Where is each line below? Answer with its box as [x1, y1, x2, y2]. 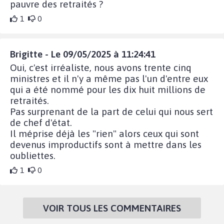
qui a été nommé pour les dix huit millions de [10, 84, 205, 95]
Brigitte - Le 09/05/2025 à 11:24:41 [10, 48, 155, 60]
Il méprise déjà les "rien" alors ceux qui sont [10, 128, 199, 139]
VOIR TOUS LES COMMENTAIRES [43, 202, 181, 214]
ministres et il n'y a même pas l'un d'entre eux [10, 73, 208, 84]
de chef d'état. [10, 117, 72, 128]
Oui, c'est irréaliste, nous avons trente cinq [10, 62, 191, 73]
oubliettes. [10, 150, 55, 161]
